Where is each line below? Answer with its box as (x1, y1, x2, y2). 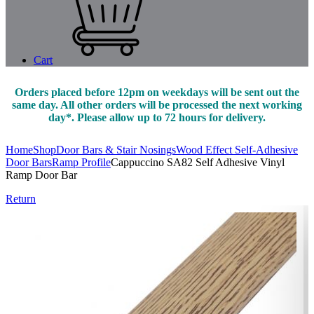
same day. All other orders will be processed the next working (12, 99, 302, 111)
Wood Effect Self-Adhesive (176, 144, 298, 156)
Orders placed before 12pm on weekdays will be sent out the (15, 86, 299, 99)
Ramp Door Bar (6, 169, 77, 182)
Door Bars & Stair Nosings (56, 144, 176, 156)
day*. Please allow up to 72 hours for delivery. (48, 111, 266, 124)
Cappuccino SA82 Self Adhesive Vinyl (111, 156, 285, 169)
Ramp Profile (52, 156, 111, 169)
